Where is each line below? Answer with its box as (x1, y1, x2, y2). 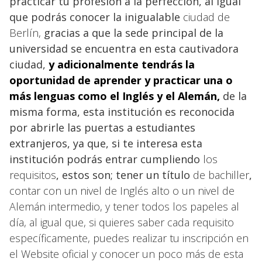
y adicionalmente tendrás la (49, 57, 195, 71)
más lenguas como (9, 88, 110, 103)
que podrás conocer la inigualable (9, 9, 183, 24)
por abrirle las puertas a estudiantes (9, 120, 195, 135)
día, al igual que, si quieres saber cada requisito (9, 215, 234, 229)
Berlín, (9, 25, 41, 40)
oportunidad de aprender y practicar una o (9, 73, 233, 87)
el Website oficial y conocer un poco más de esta (9, 246, 243, 261)
